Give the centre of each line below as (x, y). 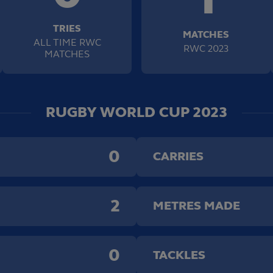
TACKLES (179, 255)
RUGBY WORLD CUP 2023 (136, 112)
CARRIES (178, 156)
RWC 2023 (206, 48)
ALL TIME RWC (67, 42)
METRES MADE (197, 206)
